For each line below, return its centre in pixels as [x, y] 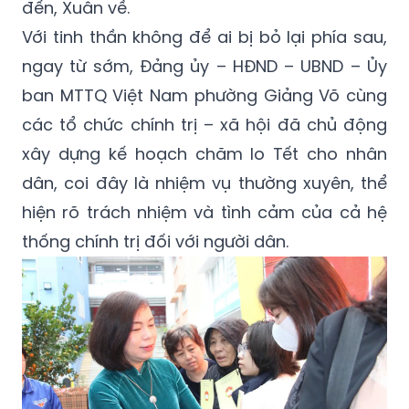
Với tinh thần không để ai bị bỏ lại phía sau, [204, 37]
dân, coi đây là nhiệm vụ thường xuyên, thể [204, 183]
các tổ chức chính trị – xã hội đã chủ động [204, 124]
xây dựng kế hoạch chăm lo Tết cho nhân [204, 153]
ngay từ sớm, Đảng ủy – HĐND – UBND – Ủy [204, 66]
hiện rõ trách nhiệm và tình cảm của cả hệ [204, 212]
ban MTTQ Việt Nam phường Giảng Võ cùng [204, 95]
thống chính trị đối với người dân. [155, 241]
